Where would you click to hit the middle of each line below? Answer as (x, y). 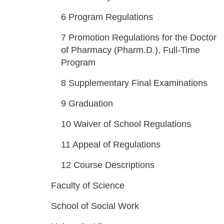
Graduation (91, 103)
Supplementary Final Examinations (138, 83)
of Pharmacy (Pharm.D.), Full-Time (130, 50)
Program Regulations (111, 17)
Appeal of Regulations (116, 144)
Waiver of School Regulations (132, 124)
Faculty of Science (88, 185)
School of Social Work (95, 206)
